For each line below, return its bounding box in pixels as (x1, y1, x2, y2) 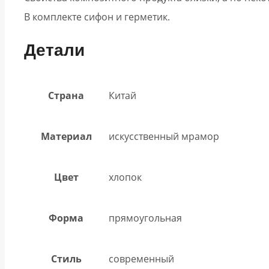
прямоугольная (109, 211, 182, 225)
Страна (48, 88, 84, 102)
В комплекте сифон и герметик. (24, 10, 170, 24)
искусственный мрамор (109, 129, 219, 143)
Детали (24, 41, 85, 60)
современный (109, 252, 174, 265)
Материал (40, 129, 92, 143)
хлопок (109, 170, 142, 184)
